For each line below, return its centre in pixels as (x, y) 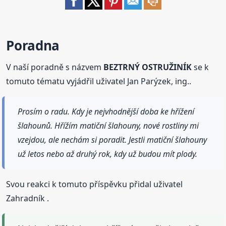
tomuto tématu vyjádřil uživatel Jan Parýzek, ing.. (99, 81)
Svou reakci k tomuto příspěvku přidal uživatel (95, 184)
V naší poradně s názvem (55, 67)
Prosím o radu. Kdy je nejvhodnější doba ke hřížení (106, 112)
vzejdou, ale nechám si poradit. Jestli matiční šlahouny (112, 140)
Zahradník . (28, 199)
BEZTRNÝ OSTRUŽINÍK (148, 67)
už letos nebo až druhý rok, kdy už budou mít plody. (108, 154)
